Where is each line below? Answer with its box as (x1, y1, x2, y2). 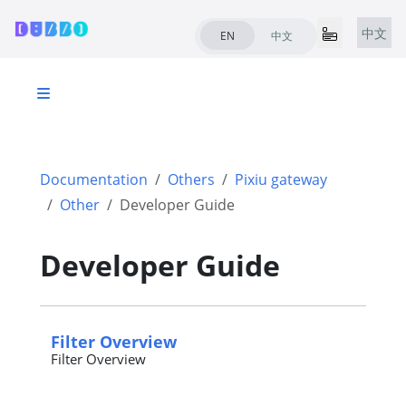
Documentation (40, 169, 148, 189)
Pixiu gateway (235, 169, 327, 189)
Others (168, 169, 215, 189)
